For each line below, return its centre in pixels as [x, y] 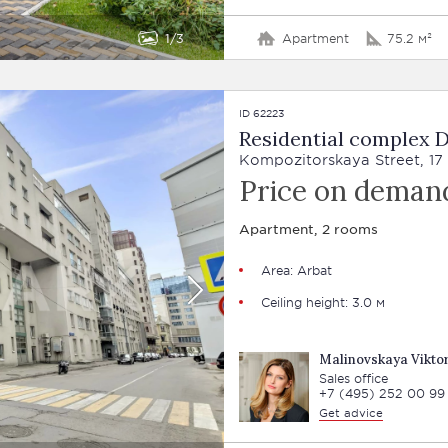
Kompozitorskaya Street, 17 [340, 159]
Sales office [353, 378]
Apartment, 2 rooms [308, 228]
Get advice [350, 412]
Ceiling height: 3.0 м [322, 302]
